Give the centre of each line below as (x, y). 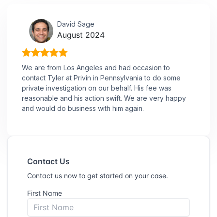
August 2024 (81, 35)
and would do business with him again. (83, 108)
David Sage (76, 24)
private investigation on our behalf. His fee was (97, 88)
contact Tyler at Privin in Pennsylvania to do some (101, 77)
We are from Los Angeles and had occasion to (96, 67)
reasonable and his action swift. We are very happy (104, 98)
